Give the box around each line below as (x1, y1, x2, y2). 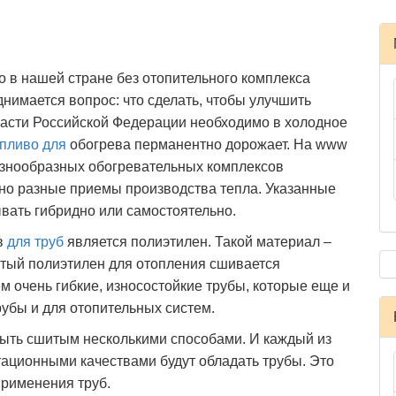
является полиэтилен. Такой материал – (64, 234, 331, 249)
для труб (7, 234, 64, 249)
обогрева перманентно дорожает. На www (66, 137, 347, 152)
